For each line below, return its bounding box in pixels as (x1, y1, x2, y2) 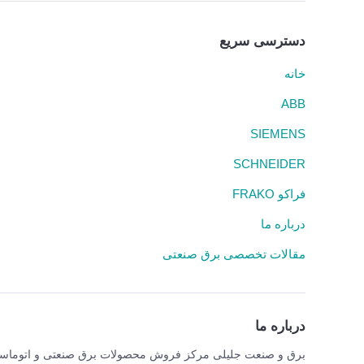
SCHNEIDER (233, 157, 305, 171)
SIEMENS (250, 127, 305, 141)
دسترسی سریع (219, 33, 305, 49)
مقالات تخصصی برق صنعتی (162, 247, 305, 261)
